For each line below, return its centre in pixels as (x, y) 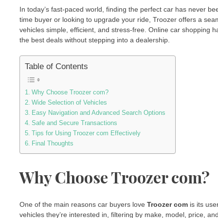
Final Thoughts (52, 144)
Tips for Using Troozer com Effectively (86, 133)
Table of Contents (56, 66)
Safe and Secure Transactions (74, 123)
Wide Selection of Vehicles (69, 103)
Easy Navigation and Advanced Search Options (98, 113)
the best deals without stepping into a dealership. (95, 40)
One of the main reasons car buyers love (83, 205)
